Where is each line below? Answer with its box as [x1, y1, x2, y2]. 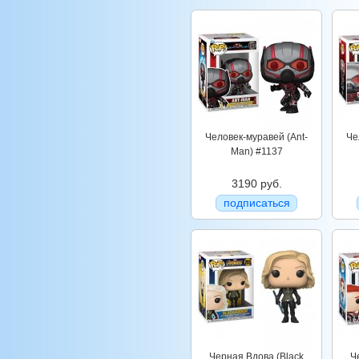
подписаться [223, 196, 290, 209]
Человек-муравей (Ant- [205, 131, 308, 143]
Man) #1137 [230, 146, 283, 157]
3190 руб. [231, 177, 282, 190]
